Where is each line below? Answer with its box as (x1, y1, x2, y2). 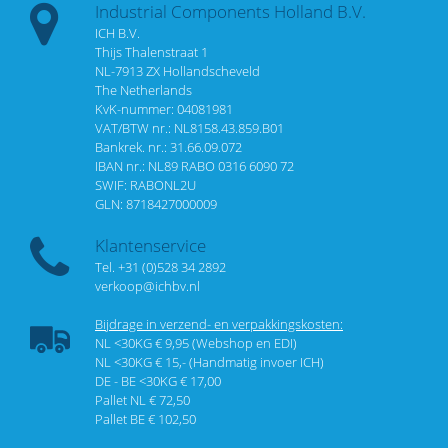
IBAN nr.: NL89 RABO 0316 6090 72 (95, 156, 294, 175)
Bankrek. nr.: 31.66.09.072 (95, 137, 242, 156)
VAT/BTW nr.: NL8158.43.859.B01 (95, 118, 284, 137)
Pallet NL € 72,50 (95, 390, 190, 409)
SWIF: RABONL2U (95, 175, 196, 194)
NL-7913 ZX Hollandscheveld (95, 61, 260, 80)
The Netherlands (95, 80, 192, 99)
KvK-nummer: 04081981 (95, 99, 233, 118)
